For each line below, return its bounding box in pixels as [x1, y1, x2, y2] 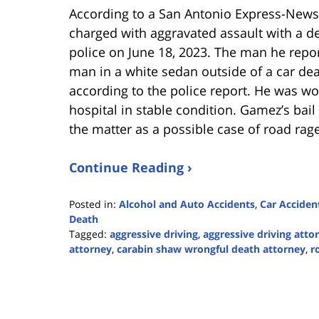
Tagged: [69, 227, 107, 241]
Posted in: [69, 197, 116, 211]
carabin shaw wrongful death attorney [117, 242, 305, 256]
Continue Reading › [69, 159, 192, 177]
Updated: [68, 256, 113, 271]
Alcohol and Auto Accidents [119, 197, 255, 211]
